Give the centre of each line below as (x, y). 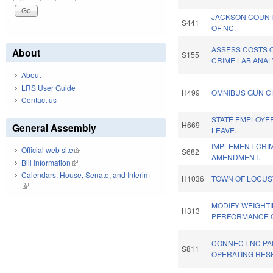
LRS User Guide (48, 87)
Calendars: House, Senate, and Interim (86, 175)
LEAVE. (224, 130)
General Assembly (54, 128)
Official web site (47, 150)
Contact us (39, 100)
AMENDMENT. (236, 157)
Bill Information (46, 162)
